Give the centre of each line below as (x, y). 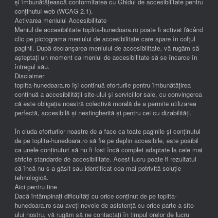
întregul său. (32, 66)
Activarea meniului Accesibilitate (61, 20)
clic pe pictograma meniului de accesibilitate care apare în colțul (105, 38)
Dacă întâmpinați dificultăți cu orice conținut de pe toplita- (96, 196)
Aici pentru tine (36, 186)
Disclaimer (29, 75)
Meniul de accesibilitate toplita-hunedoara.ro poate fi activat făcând (109, 29)
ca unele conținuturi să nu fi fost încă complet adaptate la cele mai (109, 149)
